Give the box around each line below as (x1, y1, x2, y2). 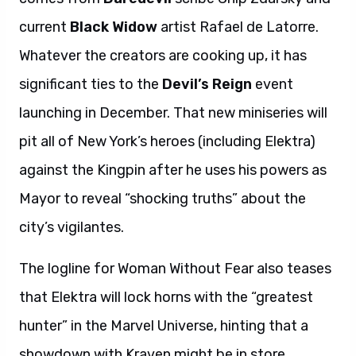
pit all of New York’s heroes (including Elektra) (19, 133, 315, 150)
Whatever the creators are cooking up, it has (19, 47, 307, 64)
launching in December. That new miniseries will (19, 104, 327, 122)
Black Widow (70, 18, 157, 36)
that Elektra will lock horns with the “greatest (19, 288, 313, 306)
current (19, 18, 70, 36)
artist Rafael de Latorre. (157, 18, 319, 36)
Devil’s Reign (162, 75, 252, 93)
